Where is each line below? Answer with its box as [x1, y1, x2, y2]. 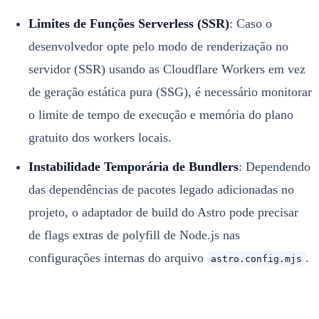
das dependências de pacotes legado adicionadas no [28, 182, 294, 197]
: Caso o [229, 16, 272, 31]
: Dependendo [238, 159, 310, 174]
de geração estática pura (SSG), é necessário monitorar [28, 84, 312, 99]
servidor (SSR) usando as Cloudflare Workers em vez [28, 61, 305, 76]
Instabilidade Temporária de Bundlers [28, 159, 239, 174]
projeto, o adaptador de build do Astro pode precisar [28, 204, 298, 219]
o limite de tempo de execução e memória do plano [28, 107, 293, 122]
